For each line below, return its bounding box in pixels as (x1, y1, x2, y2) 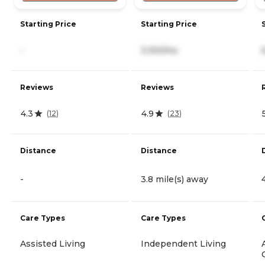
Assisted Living (20, 238, 85, 249)
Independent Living (141, 238, 226, 249)
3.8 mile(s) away (141, 173, 208, 185)
